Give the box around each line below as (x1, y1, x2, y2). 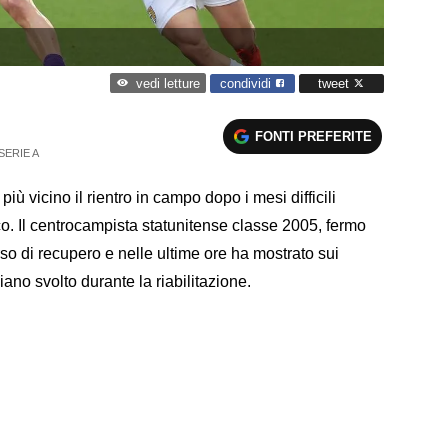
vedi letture (135, 76, 200, 92)
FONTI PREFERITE (255, 128, 373, 144)
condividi (220, 75, 275, 91)
